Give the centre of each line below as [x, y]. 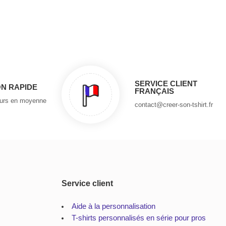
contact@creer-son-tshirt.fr [174, 104]
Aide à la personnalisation [113, 206]
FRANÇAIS [154, 91]
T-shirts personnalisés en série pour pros [138, 218]
